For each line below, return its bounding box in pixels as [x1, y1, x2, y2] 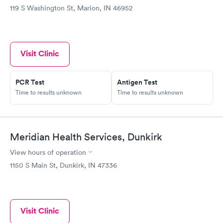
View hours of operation [10, 147, 86, 157]
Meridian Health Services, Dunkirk [10, 130, 162, 143]
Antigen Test [117, 77, 157, 88]
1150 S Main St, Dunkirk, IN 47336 [10, 160, 117, 170]
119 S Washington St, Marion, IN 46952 [10, 3, 132, 13]
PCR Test [15, 77, 44, 88]
